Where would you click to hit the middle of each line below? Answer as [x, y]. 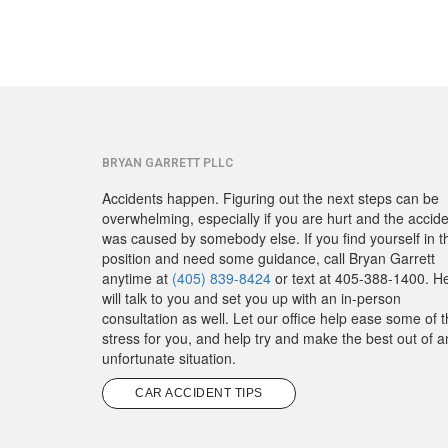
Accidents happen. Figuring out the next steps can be [270, 197]
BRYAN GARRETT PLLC [167, 162]
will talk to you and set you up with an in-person [251, 297]
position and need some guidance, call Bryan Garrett [268, 257]
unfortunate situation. [169, 357]
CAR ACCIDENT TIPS [199, 392]
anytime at [137, 277]
